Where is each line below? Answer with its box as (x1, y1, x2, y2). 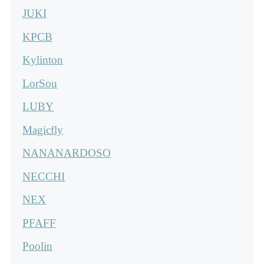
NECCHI (22, 170, 65, 183)
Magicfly (22, 123, 63, 136)
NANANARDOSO (22, 147, 111, 160)
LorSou (22, 77, 57, 90)
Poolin (22, 240, 52, 253)
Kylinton (22, 54, 63, 67)
